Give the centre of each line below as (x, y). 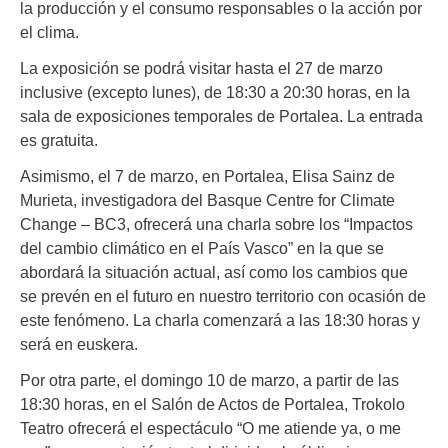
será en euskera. (79, 344)
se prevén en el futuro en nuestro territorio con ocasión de (223, 296)
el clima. (49, 31)
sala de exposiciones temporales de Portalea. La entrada (221, 116)
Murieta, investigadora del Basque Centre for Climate (207, 200)
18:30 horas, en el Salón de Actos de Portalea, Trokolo (212, 404)
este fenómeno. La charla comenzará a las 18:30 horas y (220, 320)
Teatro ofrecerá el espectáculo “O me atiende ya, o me (210, 428)
